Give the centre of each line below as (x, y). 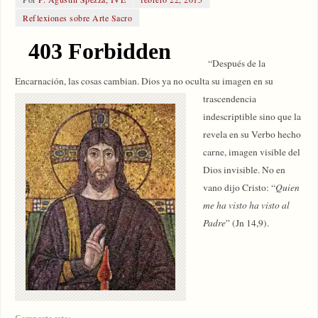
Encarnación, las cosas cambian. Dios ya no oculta (114, 81)
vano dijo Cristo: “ (240, 188)
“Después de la (225, 64)
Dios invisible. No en (245, 170)
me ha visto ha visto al (247, 205)
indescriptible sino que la (252, 117)
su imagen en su (243, 81)
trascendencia (230, 99)
